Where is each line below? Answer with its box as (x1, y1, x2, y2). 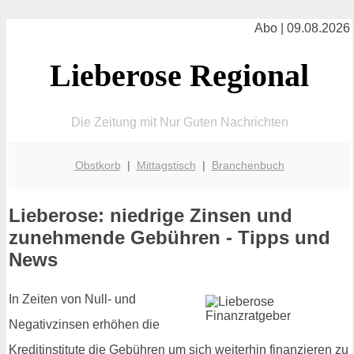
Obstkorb (74, 158, 121, 171)
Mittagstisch (136, 158, 196, 171)
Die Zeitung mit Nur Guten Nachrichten (70, 115, 288, 129)
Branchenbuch (211, 158, 284, 171)
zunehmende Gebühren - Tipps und (9, 227, 330, 249)
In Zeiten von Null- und (9, 292, 136, 307)
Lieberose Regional (50, 57, 309, 93)
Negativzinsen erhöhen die (9, 318, 160, 332)
